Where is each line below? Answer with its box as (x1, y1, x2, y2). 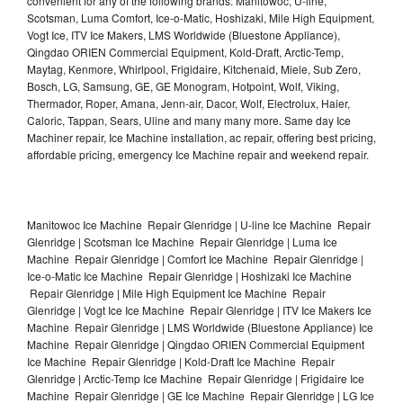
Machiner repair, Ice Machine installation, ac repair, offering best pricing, (27, 129, 376, 145)
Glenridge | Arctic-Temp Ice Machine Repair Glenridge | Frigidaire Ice (27, 370, 364, 386)
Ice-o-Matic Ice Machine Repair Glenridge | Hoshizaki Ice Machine (27, 267, 352, 283)
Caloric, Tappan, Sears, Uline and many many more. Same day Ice (27, 112, 351, 128)
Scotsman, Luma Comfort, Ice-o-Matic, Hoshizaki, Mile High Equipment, (27, 9, 374, 25)
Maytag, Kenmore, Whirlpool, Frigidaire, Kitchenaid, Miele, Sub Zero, (27, 60, 361, 76)
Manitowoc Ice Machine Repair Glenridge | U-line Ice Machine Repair (27, 216, 371, 232)
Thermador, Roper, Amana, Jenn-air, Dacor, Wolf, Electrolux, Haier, (27, 94, 350, 111)
